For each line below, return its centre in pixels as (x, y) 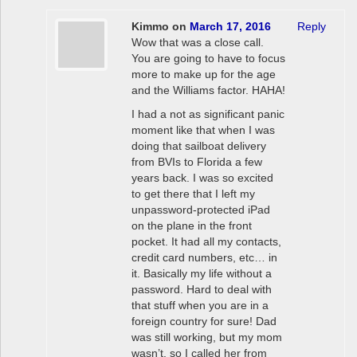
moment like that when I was (203, 130)
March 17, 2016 (230, 27)
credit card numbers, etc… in (204, 258)
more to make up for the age (203, 75)
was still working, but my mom (206, 337)
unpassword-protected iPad (200, 210)
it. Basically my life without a (201, 274)
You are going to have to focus (208, 59)
